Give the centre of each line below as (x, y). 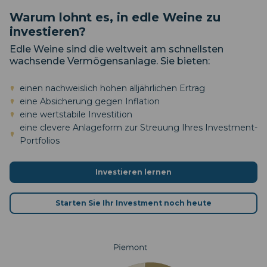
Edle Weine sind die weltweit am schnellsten (117, 49)
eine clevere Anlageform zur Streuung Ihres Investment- (139, 128)
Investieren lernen (133, 172)
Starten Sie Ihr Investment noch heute (133, 203)
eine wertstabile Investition (76, 115)
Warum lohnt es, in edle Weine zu (115, 18)
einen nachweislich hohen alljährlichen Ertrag (112, 89)
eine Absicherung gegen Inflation (90, 102)
